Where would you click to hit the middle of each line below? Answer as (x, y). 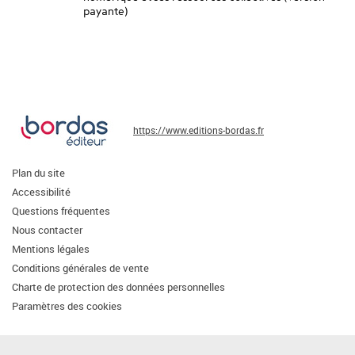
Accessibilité (41, 192)
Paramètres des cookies (67, 306)
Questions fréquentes (61, 211)
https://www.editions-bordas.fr (198, 130)
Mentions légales (51, 249)
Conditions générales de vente (80, 268)
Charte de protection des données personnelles (118, 287)
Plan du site (38, 173)
